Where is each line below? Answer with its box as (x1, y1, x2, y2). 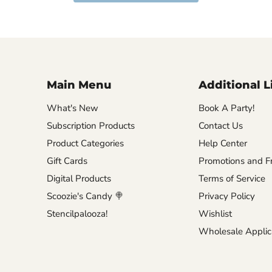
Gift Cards (46, 155, 87, 168)
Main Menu (46, 78, 111, 92)
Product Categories (46, 137, 124, 150)
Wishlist (198, 208, 232, 220)
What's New (46, 102, 98, 115)
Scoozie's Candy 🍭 (46, 190, 124, 203)
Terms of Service (198, 172, 265, 185)
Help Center (198, 137, 247, 150)
